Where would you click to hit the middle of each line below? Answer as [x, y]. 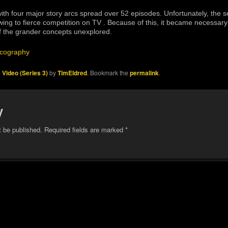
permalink [145, 73]
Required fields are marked [84, 129]
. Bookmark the [109, 73]
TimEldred [73, 73]
